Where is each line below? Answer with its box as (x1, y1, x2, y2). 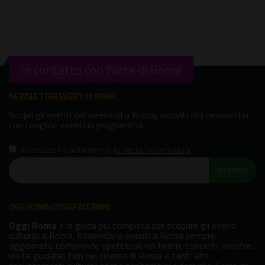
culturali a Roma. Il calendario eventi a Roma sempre (9, 228, 215, 243)
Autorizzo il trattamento (20, 143, 110, 157)
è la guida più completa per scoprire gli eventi (57, 218, 237, 232)
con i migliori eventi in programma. (9, 118, 144, 132)
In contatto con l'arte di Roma (21, 60, 182, 80)
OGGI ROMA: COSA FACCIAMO (9, 200, 110, 214)
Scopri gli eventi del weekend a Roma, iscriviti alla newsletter (9, 108, 250, 122)
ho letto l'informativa (114, 143, 190, 157)
